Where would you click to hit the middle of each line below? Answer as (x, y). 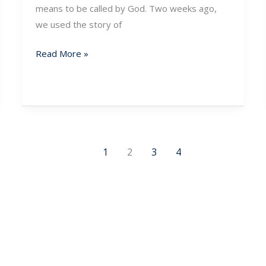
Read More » (62, 54)
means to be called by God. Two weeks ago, (126, 8)
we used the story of (78, 24)
